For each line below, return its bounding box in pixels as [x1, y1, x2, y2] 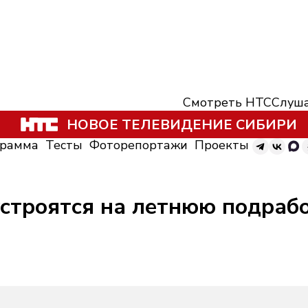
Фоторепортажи [89, 137, 188, 153]
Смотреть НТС [183, 94, 272, 111]
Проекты [195, 137, 249, 153]
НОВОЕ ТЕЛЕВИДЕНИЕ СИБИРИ [66, 115, 297, 134]
